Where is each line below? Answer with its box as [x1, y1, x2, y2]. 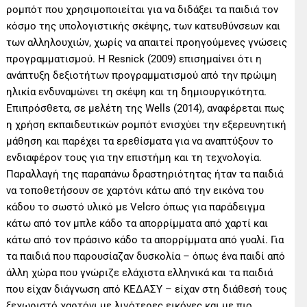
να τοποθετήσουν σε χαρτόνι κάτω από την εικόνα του [6, 184, 265, 197]
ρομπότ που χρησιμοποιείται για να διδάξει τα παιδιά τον [6, 3, 279, 16]
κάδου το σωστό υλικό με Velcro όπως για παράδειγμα [6, 200, 265, 213]
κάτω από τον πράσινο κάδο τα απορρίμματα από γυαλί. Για [6, 233, 284, 246]
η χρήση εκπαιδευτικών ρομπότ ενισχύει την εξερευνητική [6, 118, 287, 131]
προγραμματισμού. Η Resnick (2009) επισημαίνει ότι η [6, 52, 262, 65]
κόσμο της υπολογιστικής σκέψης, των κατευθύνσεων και [6, 19, 281, 32]
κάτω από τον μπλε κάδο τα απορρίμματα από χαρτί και [6, 217, 269, 230]
